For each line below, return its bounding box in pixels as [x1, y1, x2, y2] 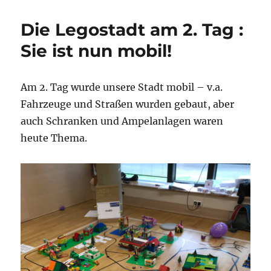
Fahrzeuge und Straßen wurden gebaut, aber [21, 98, 235, 111]
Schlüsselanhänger [68, 11, 145, 22]
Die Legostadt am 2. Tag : [21, 19, 244, 41]
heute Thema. [21, 132, 88, 145]
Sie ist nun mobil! [21, 41, 172, 62]
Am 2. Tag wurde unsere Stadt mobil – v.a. [21, 81, 223, 94]
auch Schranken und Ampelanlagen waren [21, 115, 224, 128]
